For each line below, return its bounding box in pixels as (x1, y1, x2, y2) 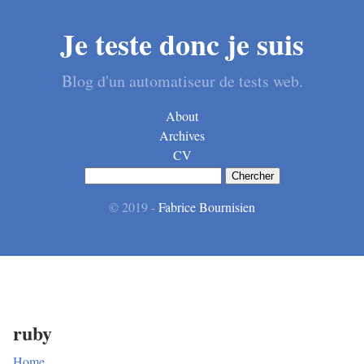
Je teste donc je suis (60, 23, 304, 65)
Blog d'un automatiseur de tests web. (61, 70, 303, 92)
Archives (159, 127, 205, 144)
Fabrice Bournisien (158, 198, 255, 215)
